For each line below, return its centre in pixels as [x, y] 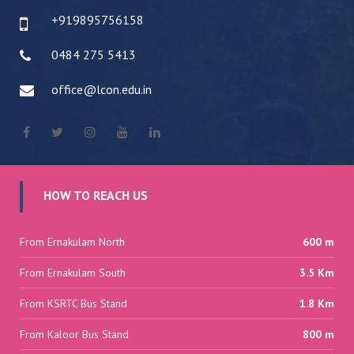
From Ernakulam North [72, 242]
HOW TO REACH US [96, 195]
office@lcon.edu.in [102, 89]
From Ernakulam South [73, 273]
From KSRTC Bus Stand [73, 303]
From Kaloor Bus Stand [74, 334]
